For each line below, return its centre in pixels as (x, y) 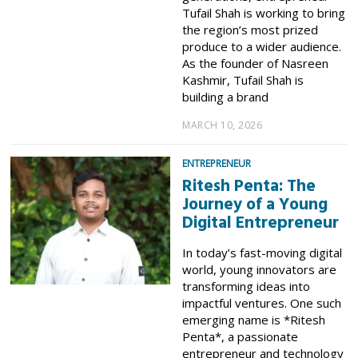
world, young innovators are (260, 269)
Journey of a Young (255, 205)
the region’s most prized (251, 29)
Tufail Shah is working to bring (264, 12)
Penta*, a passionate (241, 336)
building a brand (226, 96)
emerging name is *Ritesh (254, 319)
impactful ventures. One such (262, 302)
